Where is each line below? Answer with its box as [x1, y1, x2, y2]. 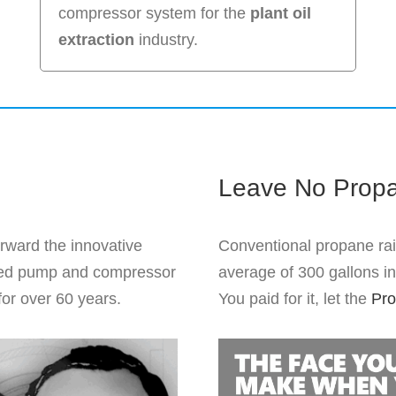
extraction [57, 31, 134, 49]
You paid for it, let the [218, 290, 372, 308]
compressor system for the [57, 4, 250, 23]
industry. [133, 31, 198, 49]
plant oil [249, 4, 311, 23]
